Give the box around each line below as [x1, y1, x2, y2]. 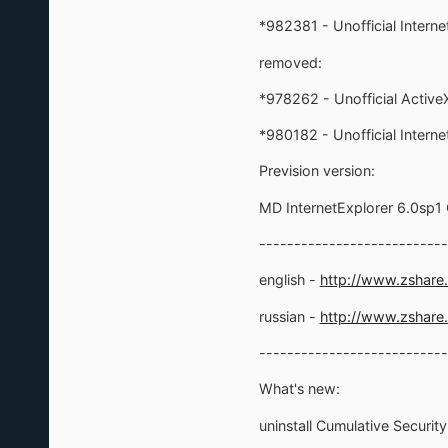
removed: [258, 53, 322, 71]
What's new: [258, 380, 340, 398]
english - [258, 271, 320, 289]
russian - [258, 307, 320, 325]
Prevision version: [258, 162, 375, 180]
